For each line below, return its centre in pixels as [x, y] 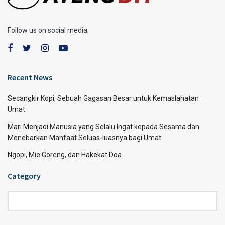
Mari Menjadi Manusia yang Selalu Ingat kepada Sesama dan [103, 126]
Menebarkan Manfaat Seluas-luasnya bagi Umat [84, 137]
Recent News [30, 77]
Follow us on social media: [48, 30]
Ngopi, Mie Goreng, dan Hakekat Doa [65, 154]
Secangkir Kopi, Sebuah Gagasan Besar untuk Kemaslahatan [103, 98]
